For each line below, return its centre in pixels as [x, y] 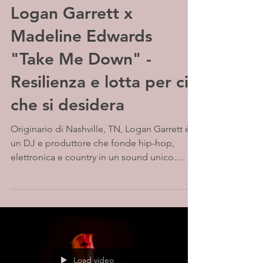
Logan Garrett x [72, 13]
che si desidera [68, 104]
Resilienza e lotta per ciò [104, 82]
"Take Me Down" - [81, 59]
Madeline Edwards [81, 36]
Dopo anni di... [42, 171]
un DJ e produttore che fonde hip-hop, [92, 143]
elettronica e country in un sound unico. [93, 157]
